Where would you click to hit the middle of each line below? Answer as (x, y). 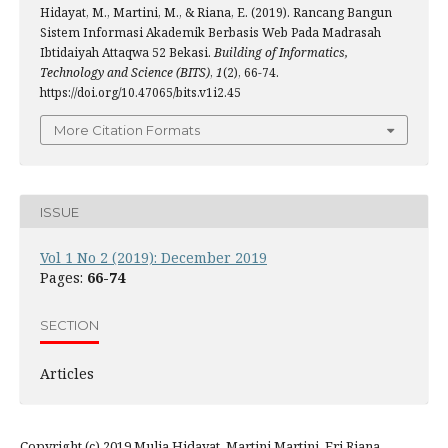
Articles (67, 373)
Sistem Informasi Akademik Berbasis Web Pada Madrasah (210, 32)
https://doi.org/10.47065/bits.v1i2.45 (140, 92)
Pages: (63, 277)
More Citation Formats (127, 130)
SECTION (69, 324)
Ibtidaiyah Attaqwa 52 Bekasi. (127, 52)
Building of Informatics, (281, 52)
